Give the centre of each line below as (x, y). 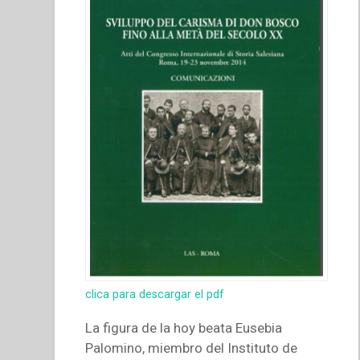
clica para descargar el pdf (155, 294)
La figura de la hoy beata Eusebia (184, 328)
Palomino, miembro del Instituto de (192, 348)
